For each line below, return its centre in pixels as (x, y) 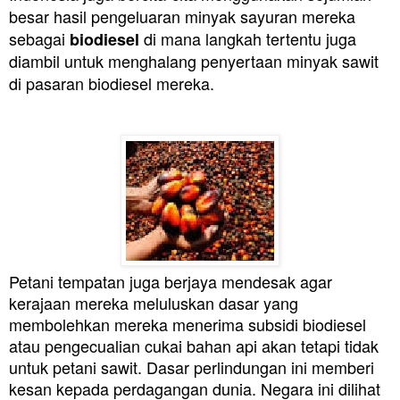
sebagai (39, 38)
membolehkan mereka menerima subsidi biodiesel (187, 324)
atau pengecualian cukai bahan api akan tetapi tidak (194, 345)
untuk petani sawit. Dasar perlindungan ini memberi (192, 367)
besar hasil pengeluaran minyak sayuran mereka (182, 16)
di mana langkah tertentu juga (248, 38)
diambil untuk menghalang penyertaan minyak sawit (194, 60)
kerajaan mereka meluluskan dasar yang (154, 302)
